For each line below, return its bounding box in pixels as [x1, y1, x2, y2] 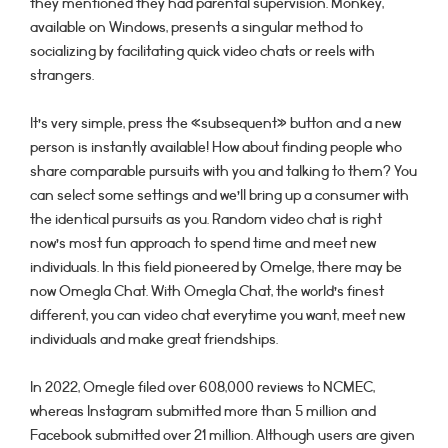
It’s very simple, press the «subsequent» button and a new [30, 113, 401, 134]
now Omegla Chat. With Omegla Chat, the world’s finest [30, 281, 384, 302]
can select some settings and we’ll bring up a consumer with [30, 185, 409, 206]
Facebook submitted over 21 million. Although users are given [30, 425, 415, 446]
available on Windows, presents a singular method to [30, 17, 363, 38]
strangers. [30, 65, 94, 86]
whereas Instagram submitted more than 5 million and [30, 401, 376, 422]
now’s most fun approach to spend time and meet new [30, 233, 376, 254]
